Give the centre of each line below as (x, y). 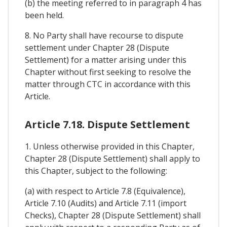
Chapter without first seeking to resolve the (108, 72)
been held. (44, 15)
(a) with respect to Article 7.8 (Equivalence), (105, 191)
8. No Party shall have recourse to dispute (104, 36)
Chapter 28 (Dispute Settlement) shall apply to (112, 159)
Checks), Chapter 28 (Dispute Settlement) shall (113, 216)
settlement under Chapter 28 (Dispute (97, 48)
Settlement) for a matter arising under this (106, 60)
